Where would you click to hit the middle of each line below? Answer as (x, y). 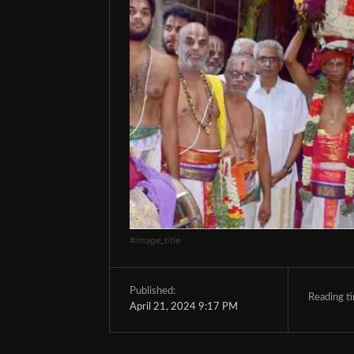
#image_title (155, 240)
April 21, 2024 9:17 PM (184, 307)
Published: (153, 292)
